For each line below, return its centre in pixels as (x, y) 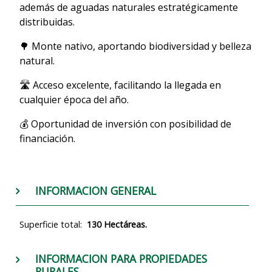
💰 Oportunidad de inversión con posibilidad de (125, 124)
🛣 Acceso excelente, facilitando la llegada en (120, 85)
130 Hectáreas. (117, 224)
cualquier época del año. (74, 100)
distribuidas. (47, 22)
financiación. (47, 138)
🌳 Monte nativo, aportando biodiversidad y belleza (135, 46)
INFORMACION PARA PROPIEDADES (121, 259)
